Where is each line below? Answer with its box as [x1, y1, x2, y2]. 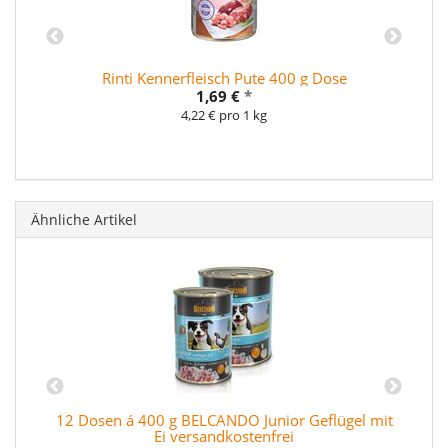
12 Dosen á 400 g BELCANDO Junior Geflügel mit [55, 410, 393, 431]
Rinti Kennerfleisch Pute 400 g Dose [101, 67, 347, 88]
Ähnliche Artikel [31, 209, 137, 229]
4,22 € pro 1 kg [181, 105, 267, 124]
